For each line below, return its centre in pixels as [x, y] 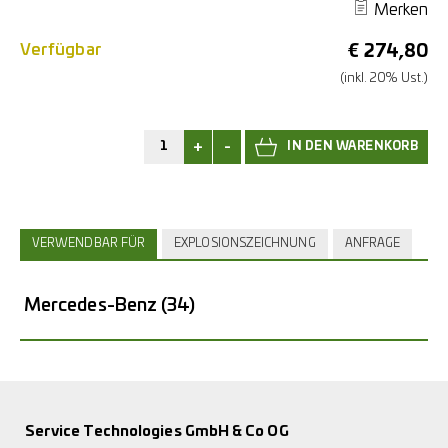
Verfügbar [61, 49]
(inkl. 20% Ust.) [383, 78]
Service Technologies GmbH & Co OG [157, 431]
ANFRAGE [372, 243]
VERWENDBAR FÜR [89, 243]
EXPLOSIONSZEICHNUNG [245, 243]
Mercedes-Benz [91, 305]
